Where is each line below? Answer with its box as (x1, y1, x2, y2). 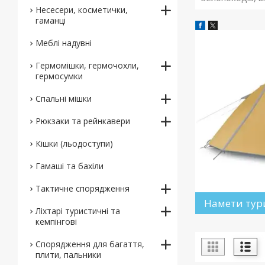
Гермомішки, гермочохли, (35, 60, 139, 71)
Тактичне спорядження (35, 183, 130, 194)
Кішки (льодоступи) (35, 138, 113, 149)
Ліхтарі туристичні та (35, 205, 120, 216)
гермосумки (35, 70, 83, 82)
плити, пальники (35, 249, 101, 260)
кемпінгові (35, 216, 77, 227)
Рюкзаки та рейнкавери (35, 115, 130, 127)
